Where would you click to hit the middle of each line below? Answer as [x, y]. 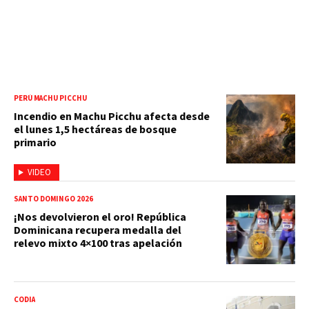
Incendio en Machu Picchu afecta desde [112, 116]
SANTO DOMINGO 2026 [53, 199]
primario [35, 142]
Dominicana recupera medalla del [98, 230]
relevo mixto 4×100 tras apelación [98, 243]
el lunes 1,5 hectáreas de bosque [95, 129]
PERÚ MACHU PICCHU [50, 98]
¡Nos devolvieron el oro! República [100, 217]
